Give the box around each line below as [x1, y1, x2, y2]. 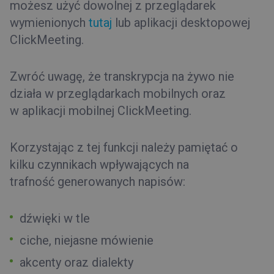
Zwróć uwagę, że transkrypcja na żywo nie [10, 69, 234, 84]
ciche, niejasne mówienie [20, 233, 154, 248]
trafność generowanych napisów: [10, 174, 185, 189]
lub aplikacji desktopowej [112, 15, 250, 30]
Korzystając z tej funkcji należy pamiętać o [10, 140, 238, 155]
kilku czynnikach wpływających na [10, 157, 189, 172]
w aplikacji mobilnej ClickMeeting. [10, 103, 191, 118]
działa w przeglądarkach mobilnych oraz [10, 86, 226, 101]
